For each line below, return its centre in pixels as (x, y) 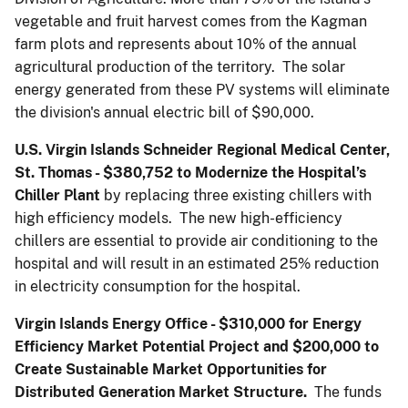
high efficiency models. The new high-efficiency (178, 218)
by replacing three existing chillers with (236, 195)
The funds (348, 392)
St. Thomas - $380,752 (94, 172)
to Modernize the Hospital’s (271, 172)
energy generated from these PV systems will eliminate (202, 89)
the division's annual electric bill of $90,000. (166, 112)
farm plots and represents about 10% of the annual (186, 44)
